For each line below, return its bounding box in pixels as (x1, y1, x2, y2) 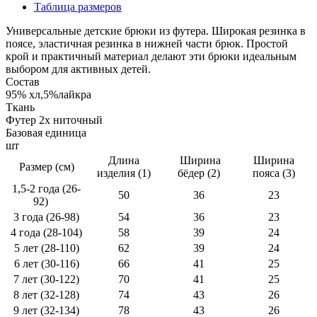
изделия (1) (96, 166, 151, 179)
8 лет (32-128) (13, 288, 79, 301)
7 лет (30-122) (13, 272, 79, 285)
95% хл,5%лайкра (6, 88, 91, 100)
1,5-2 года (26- (12, 182, 81, 195)
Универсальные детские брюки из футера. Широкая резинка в (6, 24, 306, 37)
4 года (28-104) (11, 226, 82, 238)
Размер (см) (18, 160, 74, 173)
